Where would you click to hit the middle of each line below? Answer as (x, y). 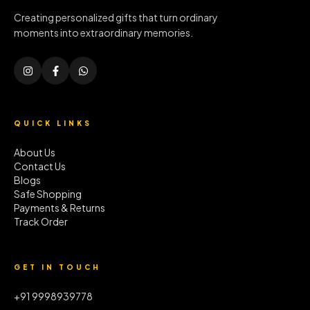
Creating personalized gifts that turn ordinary (116, 18)
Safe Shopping (48, 194)
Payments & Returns (60, 208)
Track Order (41, 222)
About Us (35, 153)
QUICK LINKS (53, 124)
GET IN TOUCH (57, 267)
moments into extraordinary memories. (103, 33)
